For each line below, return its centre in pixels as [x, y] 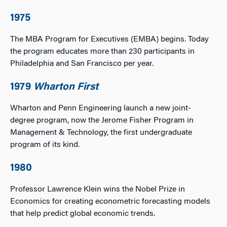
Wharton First [66, 87]
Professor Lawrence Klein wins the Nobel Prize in [98, 190]
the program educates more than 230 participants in [102, 52]
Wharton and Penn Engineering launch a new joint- [101, 108]
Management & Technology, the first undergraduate [101, 133]
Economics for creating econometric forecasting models [110, 202]
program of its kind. [45, 145]
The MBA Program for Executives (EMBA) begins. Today [109, 40]
